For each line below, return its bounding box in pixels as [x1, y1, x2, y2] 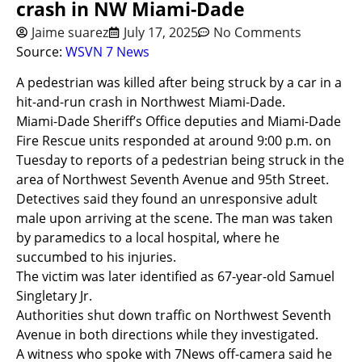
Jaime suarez [32, 23, 108, 41]
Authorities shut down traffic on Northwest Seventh [16, 306, 331, 325]
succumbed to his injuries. [16, 248, 176, 267]
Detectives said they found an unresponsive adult [16, 190, 318, 208]
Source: [16, 43, 65, 61]
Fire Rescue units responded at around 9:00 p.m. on [16, 132, 331, 150]
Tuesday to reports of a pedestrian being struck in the [16, 151, 344, 170]
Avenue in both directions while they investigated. [16, 326, 318, 344]
